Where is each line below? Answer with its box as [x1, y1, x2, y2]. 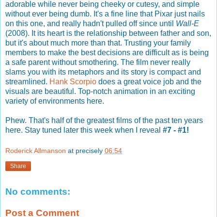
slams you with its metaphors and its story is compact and [5, 67, 201, 76]
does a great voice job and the [98, 77, 201, 86]
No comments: [5, 186, 70, 197]
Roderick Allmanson [5, 147, 66, 155]
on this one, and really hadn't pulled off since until [5, 19, 176, 28]
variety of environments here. [5, 96, 104, 105]
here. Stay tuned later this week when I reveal [5, 125, 163, 134]
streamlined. [5, 77, 49, 86]
